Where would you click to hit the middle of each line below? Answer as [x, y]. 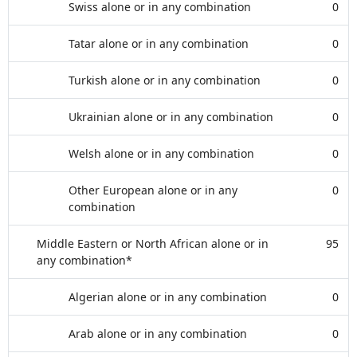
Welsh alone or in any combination [161, 153]
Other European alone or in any [153, 190]
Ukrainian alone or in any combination [171, 117]
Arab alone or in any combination [158, 333]
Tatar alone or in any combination [159, 43]
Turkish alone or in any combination [165, 80]
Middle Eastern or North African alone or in [153, 243]
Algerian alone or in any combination [168, 297]
